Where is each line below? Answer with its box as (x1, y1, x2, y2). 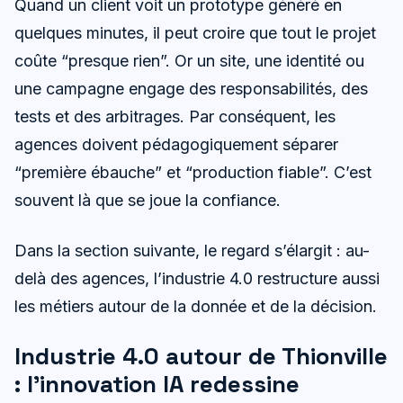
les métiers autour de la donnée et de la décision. (14, 297, 377, 317)
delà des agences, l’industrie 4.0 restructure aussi (14, 269, 380, 289)
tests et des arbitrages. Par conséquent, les (14, 106, 336, 126)
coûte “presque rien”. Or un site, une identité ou (14, 50, 364, 70)
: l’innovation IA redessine (14, 369, 300, 400)
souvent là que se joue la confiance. (14, 190, 281, 210)
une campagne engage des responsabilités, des (14, 78, 368, 98)
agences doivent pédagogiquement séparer (14, 134, 338, 154)
